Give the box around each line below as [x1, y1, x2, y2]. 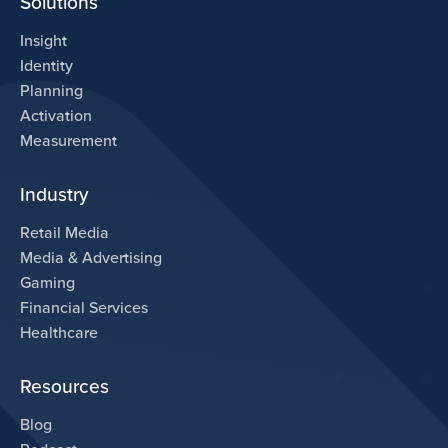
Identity [20, 56, 74, 77]
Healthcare [20, 323, 99, 344]
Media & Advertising [20, 248, 163, 269]
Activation [20, 106, 93, 127]
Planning [20, 81, 84, 102]
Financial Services [20, 298, 149, 319]
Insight [20, 31, 68, 52]
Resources [20, 375, 110, 400]
